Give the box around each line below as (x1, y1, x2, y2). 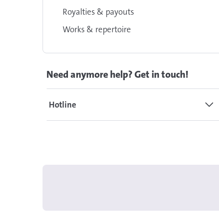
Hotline (49, 99, 76, 110)
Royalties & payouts (63, 6, 134, 17)
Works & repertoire (63, 24, 131, 35)
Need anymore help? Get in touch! (46, 68, 188, 81)
